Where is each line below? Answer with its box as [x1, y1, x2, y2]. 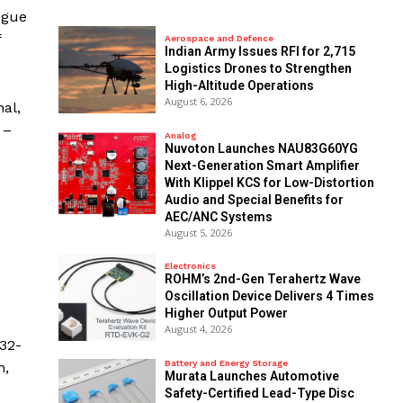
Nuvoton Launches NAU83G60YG [164, 140, 358, 156]
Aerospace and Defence [164, 33, 273, 44]
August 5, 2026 [164, 225, 232, 239]
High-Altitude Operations [164, 78, 314, 94]
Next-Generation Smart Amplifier [164, 157, 360, 173]
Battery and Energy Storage [164, 357, 288, 368]
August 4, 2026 [164, 322, 232, 336]
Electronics [164, 261, 216, 272]
